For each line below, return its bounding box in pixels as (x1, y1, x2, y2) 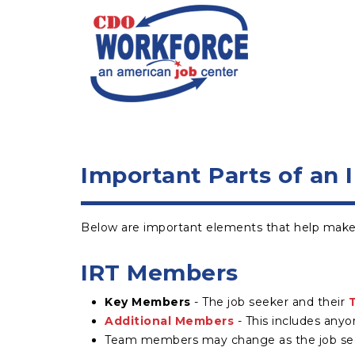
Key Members (105, 295, 191, 309)
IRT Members (81, 259, 239, 286)
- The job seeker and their (190, 295, 349, 309)
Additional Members (105, 314, 234, 328)
